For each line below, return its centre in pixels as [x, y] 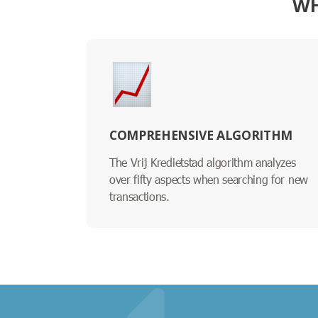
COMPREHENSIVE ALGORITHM [201, 135]
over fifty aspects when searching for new [209, 179]
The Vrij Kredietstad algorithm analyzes [203, 162]
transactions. [139, 196]
